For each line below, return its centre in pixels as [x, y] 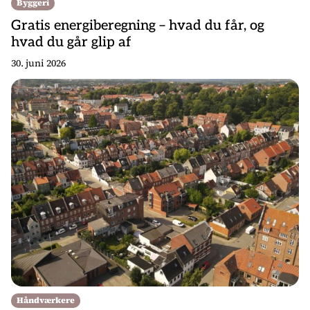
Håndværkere [46, 300]
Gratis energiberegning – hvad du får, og [138, 25]
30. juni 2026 [38, 63]
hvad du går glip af [71, 42]
